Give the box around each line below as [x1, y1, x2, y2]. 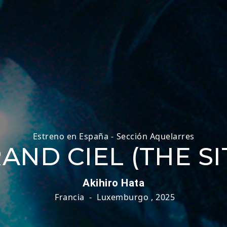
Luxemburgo [97, 192, 148, 203]
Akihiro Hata [83, 177, 144, 189]
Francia [55, 192, 85, 203]
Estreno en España [32, 131, 108, 142]
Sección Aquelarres [116, 131, 195, 142]
